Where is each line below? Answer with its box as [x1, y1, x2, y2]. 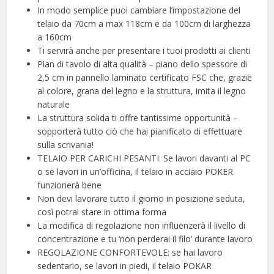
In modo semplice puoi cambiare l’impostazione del [37, 4, 241, 16]
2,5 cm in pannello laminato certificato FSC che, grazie [37, 71, 253, 83]
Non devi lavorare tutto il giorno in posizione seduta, [37, 192, 246, 204]
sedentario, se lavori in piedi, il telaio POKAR [37, 259, 212, 272]
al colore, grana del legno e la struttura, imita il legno [37, 84, 246, 97]
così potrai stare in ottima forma [37, 206, 167, 218]
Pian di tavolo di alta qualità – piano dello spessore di [37, 57, 248, 70]
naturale [37, 98, 70, 110]
